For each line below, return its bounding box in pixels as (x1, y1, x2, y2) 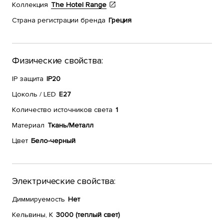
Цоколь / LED (12, 90, 56, 98)
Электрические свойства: (12, 175, 115, 186)
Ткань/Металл (47, 121, 93, 129)
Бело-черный (31, 136, 75, 145)
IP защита (12, 74, 43, 83)
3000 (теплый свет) (56, 210, 120, 219)
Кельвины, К (12, 210, 53, 219)
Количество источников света (12, 105, 112, 114)
